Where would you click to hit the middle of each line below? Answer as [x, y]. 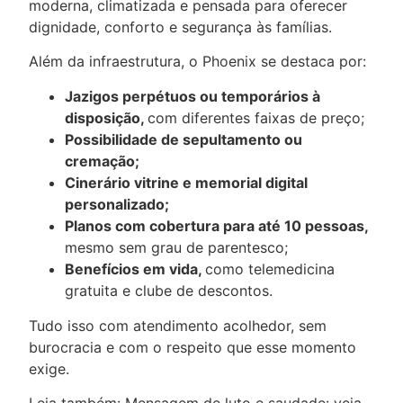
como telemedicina [270, 269]
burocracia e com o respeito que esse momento [193, 347]
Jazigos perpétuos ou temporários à [193, 96]
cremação [100, 161]
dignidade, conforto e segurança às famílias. [180, 27]
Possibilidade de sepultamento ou [184, 139]
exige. [49, 368]
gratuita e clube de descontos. [169, 290]
